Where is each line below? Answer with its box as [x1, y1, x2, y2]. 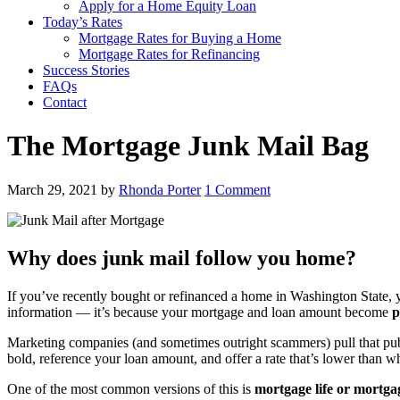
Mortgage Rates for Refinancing [79, 46, 260, 62]
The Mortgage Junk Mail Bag [7, 129, 369, 162]
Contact [43, 95, 87, 110]
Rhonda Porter [119, 181, 201, 197]
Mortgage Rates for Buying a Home [79, 30, 281, 46]
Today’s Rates [43, 14, 122, 29]
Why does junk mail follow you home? [7, 246, 356, 270]
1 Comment [204, 181, 271, 197]
